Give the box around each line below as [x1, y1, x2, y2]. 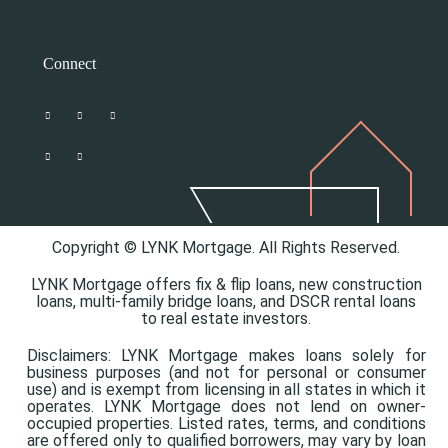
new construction [298, 275, 422, 295]
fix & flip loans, [194, 275, 299, 295]
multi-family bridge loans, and [80, 292, 290, 312]
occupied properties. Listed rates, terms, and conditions [26, 414, 426, 434]
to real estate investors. [141, 309, 312, 329]
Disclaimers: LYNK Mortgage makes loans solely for [26, 346, 426, 366]
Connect [42, 55, 96, 73]
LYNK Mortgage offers [30, 275, 195, 295]
